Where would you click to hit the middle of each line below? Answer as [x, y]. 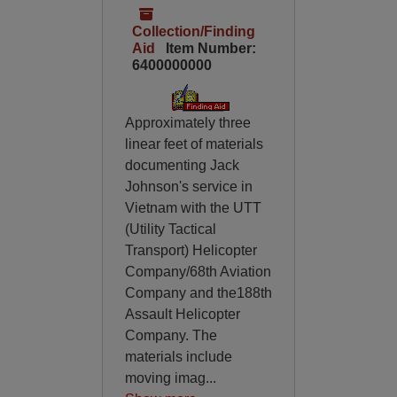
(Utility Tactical [170, 229]
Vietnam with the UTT [193, 208]
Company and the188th [198, 293]
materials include [178, 357]
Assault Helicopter [182, 314]
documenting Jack [182, 165]
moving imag [165, 378]
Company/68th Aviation [198, 272]
